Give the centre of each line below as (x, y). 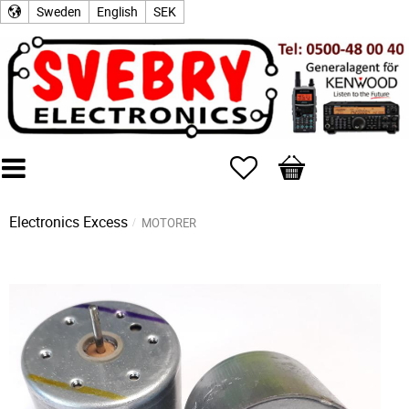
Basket (299, 164)
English (117, 11)
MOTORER (169, 223)
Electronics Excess (68, 222)
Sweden (59, 11)
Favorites (286, 164)
